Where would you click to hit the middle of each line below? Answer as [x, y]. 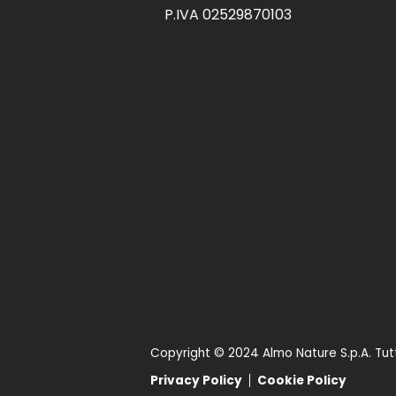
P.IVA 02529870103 [228, 15]
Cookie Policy [301, 381]
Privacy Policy [196, 381]
